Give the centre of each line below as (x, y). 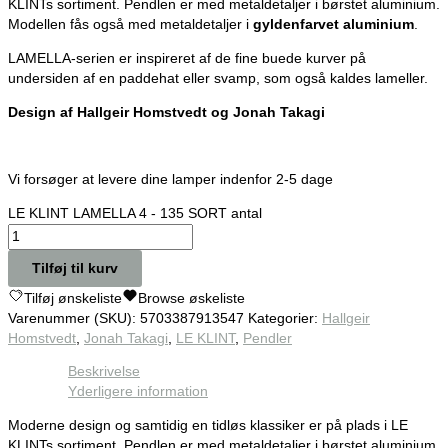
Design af (42, 112)
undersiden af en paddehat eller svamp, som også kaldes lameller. (218, 79)
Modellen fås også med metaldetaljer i (130, 25)
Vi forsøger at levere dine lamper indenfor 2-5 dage (170, 180)
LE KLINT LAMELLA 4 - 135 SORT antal (135, 213)
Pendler (267, 338)
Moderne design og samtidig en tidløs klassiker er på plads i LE (208, 426)
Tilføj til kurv (75, 268)
